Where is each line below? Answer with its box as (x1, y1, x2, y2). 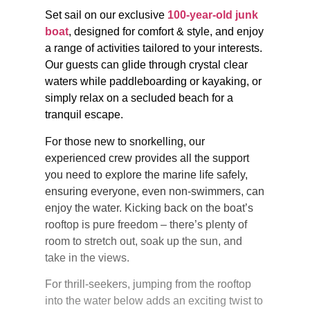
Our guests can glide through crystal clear (45, 59, 248, 71)
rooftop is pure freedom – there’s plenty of (45, 218, 247, 230)
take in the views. (45, 251, 129, 264)
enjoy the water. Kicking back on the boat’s (45, 201, 253, 214)
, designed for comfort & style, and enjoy (69, 26, 264, 38)
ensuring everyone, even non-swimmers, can (45, 185, 264, 197)
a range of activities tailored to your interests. (45, 42, 262, 55)
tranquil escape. (45, 109, 123, 121)
